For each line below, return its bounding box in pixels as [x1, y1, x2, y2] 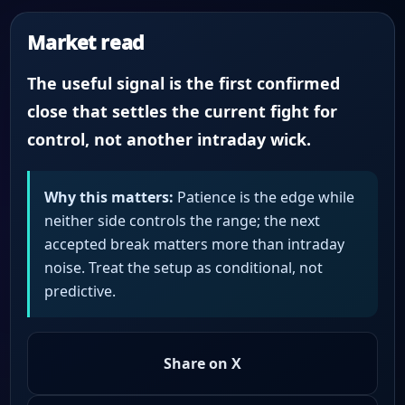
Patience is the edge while [174, 186, 355, 207]
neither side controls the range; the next [44, 210, 321, 231]
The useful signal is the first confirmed [27, 72, 341, 95]
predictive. [44, 280, 117, 301]
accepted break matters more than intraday [44, 233, 345, 254]
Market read [27, 29, 145, 56]
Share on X [164, 353, 241, 373]
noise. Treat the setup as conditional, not [44, 257, 324, 278]
